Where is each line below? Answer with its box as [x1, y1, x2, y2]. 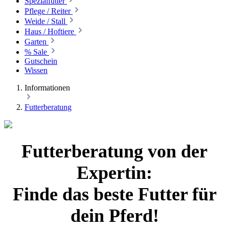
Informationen [25, 83, 70, 93]
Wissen [25, 66, 48, 75]
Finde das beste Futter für [12, 184, 217, 205]
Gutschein [25, 57, 57, 66]
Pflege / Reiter [25, 7, 71, 16]
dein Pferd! [70, 205, 159, 226]
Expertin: [77, 163, 152, 184]
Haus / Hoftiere [25, 27, 74, 36]
